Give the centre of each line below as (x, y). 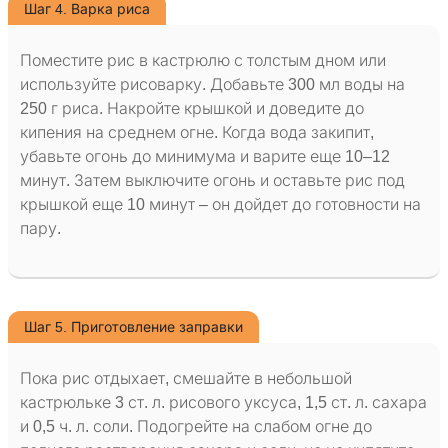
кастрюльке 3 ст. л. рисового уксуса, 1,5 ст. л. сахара (223, 403)
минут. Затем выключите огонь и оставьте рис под (212, 181)
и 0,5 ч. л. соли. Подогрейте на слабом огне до (196, 427)
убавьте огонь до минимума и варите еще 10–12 (205, 157)
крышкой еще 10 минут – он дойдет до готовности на (220, 205)
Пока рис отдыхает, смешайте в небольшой (186, 379)
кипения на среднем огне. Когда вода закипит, (197, 133)
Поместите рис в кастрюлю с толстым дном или (203, 61)
